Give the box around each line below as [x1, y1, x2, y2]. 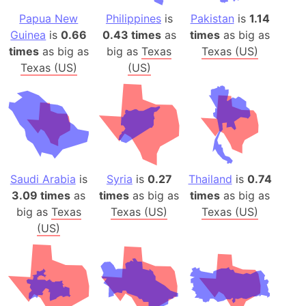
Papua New [19, 12, 79, 26]
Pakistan [190, 12, 234, 26]
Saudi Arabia [10, 172, 76, 186]
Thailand [188, 172, 232, 186]
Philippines [105, 12, 161, 26]
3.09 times [12, 189, 71, 203]
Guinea [10, 28, 46, 42]
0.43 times [102, 28, 161, 42]
